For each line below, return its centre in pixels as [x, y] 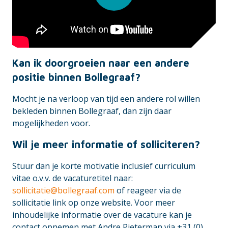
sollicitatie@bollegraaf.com [63, 190]
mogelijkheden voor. [51, 123]
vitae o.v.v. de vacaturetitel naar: [73, 178]
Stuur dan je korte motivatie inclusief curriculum [104, 166]
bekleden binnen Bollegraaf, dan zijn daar [92, 111]
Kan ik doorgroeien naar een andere [101, 63]
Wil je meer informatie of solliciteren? [106, 144]
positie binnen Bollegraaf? [76, 77]
